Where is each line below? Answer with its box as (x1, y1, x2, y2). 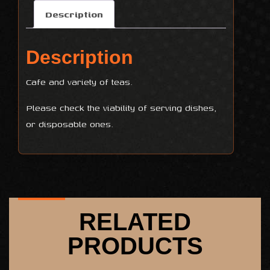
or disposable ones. (26, 117, 113, 130)
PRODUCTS (67, 232, 203, 259)
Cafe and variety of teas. (26, 75, 133, 88)
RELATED (79, 208, 191, 235)
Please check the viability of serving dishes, (26, 101, 216, 114)
